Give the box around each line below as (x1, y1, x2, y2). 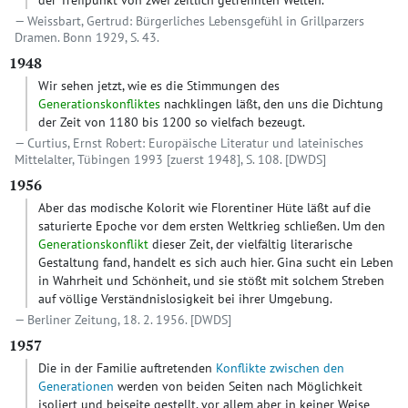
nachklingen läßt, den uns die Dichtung (160, 96, 383, 112)
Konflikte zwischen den (216, 360, 344, 376)
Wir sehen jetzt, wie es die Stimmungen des (38, 77, 280, 94)
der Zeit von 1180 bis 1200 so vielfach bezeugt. (38, 114, 305, 130)
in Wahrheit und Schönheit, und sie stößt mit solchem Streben (38, 272, 384, 289)
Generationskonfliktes (38, 96, 160, 112)
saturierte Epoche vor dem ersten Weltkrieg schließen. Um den (38, 218, 385, 234)
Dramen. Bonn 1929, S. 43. (15, 29, 159, 46)
